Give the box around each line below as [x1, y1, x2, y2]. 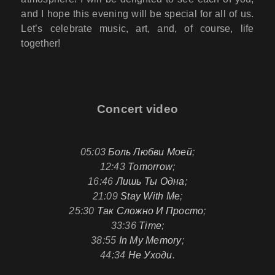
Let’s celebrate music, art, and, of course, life [21, 23, 254, 34]
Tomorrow [128, 161, 173, 172]
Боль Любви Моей [108, 146, 192, 157]
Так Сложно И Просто [96, 205, 204, 216]
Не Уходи [128, 249, 172, 260]
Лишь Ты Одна [115, 176, 185, 187]
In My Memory [118, 234, 182, 246]
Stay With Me [120, 190, 180, 201]
